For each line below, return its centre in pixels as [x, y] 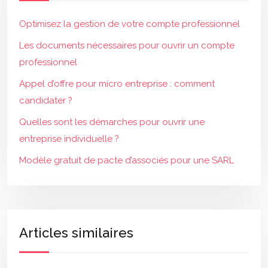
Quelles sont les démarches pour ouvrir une [112, 122]
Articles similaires [76, 233]
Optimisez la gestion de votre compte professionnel [130, 24]
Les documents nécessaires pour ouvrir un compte [127, 45]
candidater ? [46, 100]
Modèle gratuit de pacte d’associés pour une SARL [127, 160]
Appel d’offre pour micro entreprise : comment [117, 84]
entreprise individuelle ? [69, 139]
